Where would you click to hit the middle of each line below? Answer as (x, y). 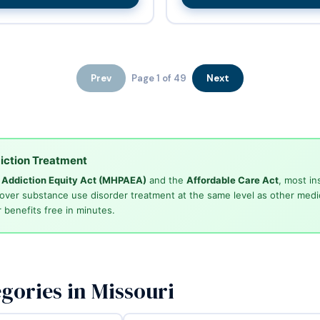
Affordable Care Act (232, 180)
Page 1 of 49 (159, 78)
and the (166, 180)
